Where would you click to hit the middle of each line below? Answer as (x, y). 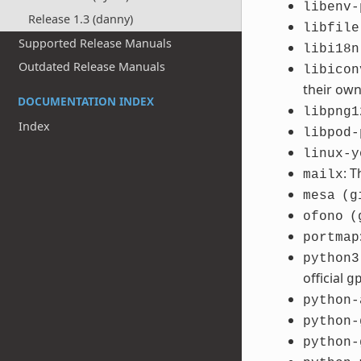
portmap (331, 238)
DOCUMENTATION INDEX (86, 102)
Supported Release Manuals (95, 43)
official (324, 278)
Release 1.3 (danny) (80, 19)
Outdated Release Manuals (92, 67)
